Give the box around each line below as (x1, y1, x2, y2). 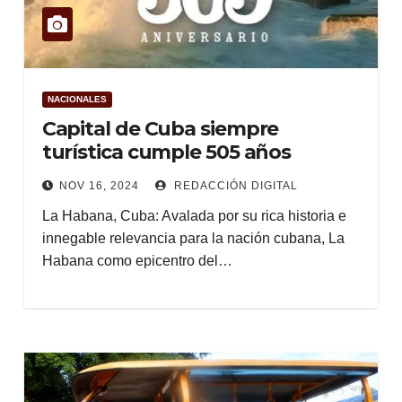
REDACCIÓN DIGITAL (170, 179, 298, 192)
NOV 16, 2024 (58, 179, 139, 192)
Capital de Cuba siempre (41, 117, 279, 141)
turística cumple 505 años (41, 140, 292, 164)
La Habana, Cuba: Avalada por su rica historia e (41, 208, 346, 223)
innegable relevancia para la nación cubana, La (41, 231, 345, 246)
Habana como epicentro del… (41, 253, 232, 268)
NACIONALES (47, 94, 107, 104)
